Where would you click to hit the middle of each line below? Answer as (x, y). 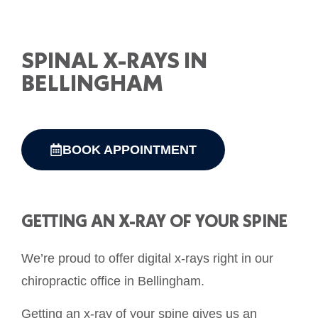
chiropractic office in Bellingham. (113, 281)
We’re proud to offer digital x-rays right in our (147, 258)
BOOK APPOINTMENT (130, 150)
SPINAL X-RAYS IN (114, 60)
